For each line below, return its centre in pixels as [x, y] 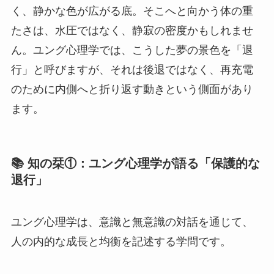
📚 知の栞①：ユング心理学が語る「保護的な [135, 163]
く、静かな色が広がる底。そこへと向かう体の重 [132, 11]
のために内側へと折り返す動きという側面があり [132, 90]
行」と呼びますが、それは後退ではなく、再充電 [132, 70]
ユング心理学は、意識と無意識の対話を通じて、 [132, 222]
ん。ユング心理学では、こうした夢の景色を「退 [132, 50]
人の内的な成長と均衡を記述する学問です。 [121, 241]
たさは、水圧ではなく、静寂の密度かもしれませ [132, 31]
